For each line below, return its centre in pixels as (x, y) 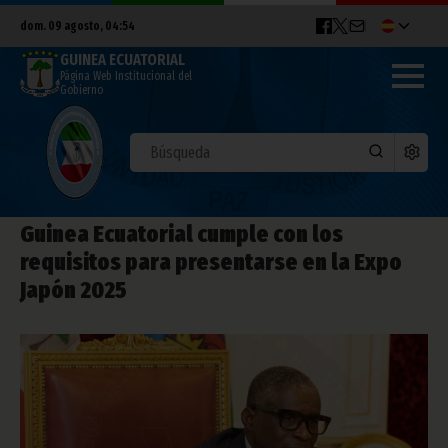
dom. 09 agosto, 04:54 (77, 26)
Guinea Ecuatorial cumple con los (181, 234)
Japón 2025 (73, 290)
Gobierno (81, 90)
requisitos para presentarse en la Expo (211, 262)
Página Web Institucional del (126, 76)
